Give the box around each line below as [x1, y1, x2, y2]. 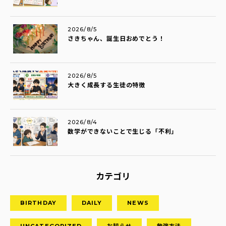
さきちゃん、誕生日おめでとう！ [68, 35, 165, 42]
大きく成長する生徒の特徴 [68, 81, 146, 89]
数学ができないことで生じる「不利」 [68, 128, 178, 135]
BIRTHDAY [20, 199, 56, 206]
